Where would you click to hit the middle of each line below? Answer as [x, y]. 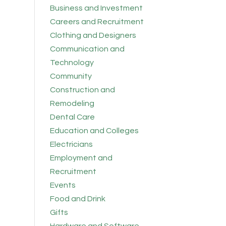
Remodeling [72, 104]
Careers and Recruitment [97, 22]
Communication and [87, 49]
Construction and [82, 90]
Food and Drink [77, 199]
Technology [72, 63]
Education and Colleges [94, 131]
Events [63, 185]
